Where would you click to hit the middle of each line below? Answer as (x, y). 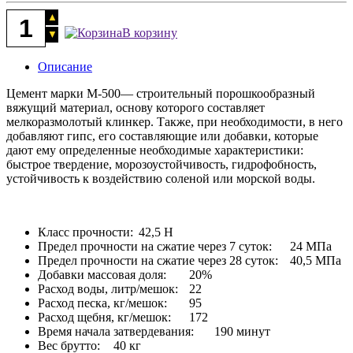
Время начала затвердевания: (116, 332)
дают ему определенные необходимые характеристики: (155, 150)
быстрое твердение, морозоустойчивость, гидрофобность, (162, 165)
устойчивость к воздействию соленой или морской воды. (161, 179)
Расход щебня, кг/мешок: (104, 318)
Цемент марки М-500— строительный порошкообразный (161, 94)
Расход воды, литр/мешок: (108, 289)
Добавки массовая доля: (102, 275)
